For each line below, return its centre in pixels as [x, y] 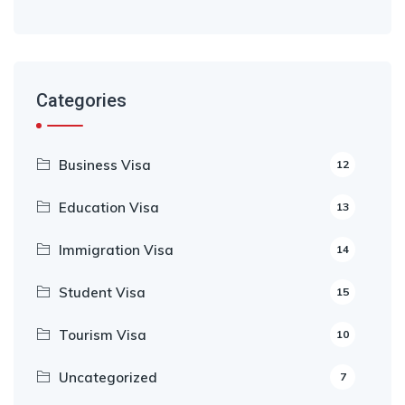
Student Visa [102, 292]
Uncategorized [108, 377]
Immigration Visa [116, 250]
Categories [81, 100]
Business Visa [105, 165]
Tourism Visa [103, 335]
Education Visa [109, 207]
